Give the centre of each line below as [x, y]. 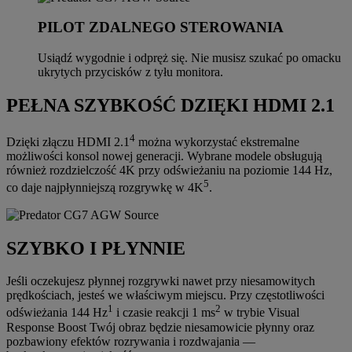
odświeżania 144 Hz [57, 313]
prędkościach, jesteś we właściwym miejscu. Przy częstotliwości [165, 295]
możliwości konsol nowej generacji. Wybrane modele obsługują [164, 156]
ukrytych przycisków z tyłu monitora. [130, 72]
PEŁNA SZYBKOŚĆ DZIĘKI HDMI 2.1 [170, 106]
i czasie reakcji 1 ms [164, 313]
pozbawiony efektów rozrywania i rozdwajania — [131, 341]
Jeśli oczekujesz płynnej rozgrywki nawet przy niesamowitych [161, 281]
